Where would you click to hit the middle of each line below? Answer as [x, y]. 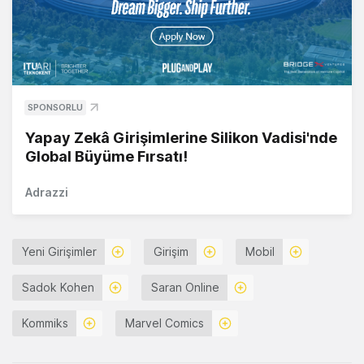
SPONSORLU [55, 108]
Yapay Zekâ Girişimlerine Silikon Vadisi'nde [181, 138]
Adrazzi [47, 193]
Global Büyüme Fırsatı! [106, 157]
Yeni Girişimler [59, 252]
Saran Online [185, 288]
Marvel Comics [165, 323]
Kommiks [45, 323]
